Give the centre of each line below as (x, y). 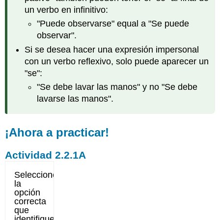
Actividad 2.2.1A (46, 155)
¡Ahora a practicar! (57, 132)
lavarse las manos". (75, 99)
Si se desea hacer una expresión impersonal (112, 49)
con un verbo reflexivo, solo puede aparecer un (117, 61)
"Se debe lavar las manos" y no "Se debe (117, 87)
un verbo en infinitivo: (67, 10)
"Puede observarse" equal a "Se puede (113, 24)
